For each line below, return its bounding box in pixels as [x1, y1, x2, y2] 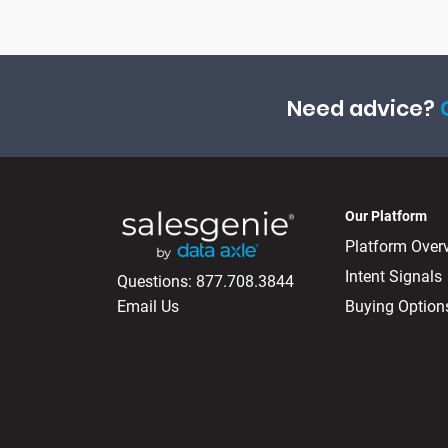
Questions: [117, 272, 196, 292]
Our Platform [345, 208, 427, 225]
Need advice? [287, 94, 440, 124]
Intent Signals [345, 267, 442, 287]
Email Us [117, 297, 179, 317]
